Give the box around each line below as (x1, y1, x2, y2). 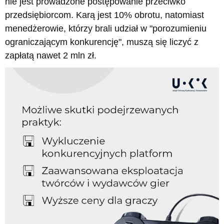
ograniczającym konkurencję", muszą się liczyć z (5, 36, 198, 47)
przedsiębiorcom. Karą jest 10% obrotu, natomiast (5, 9, 204, 20)
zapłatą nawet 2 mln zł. (5, 50, 96, 60)
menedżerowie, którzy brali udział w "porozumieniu (5, 23, 206, 33)
